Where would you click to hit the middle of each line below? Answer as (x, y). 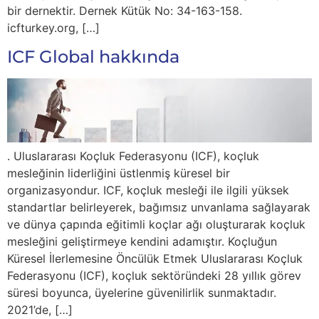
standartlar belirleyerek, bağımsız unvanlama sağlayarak (159, 208)
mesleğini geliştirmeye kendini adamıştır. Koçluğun (142, 242)
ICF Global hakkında (93, 56)
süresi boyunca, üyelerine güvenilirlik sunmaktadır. (142, 293)
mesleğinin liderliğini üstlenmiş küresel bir (119, 173)
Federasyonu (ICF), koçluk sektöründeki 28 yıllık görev (154, 276)
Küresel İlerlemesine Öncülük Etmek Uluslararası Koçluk (155, 259)
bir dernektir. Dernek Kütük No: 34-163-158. (125, 11)
